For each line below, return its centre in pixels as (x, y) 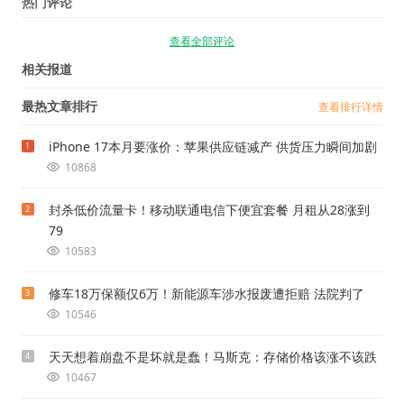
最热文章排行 (59, 106)
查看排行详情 (350, 107)
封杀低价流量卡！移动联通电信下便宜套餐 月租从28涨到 (209, 210)
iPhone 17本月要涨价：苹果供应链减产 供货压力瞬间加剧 (212, 147)
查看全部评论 (202, 41)
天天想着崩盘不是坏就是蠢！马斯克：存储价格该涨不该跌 (212, 357)
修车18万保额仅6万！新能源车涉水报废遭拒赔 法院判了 (206, 294)
